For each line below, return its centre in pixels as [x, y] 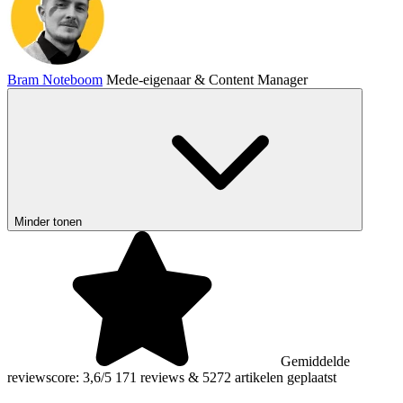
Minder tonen [48, 221]
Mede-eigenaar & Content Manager [207, 79]
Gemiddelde [315, 361]
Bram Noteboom [55, 79]
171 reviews [150, 377]
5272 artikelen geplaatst [269, 377]
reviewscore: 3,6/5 [59, 377]
